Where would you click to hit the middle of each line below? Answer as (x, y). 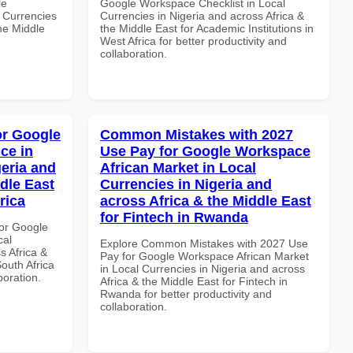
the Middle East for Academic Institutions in (207, 28)
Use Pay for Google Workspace (205, 151)
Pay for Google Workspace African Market (204, 256)
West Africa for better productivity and (193, 41)
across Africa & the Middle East (206, 201)
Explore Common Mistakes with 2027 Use (204, 243)
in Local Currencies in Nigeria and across (203, 268)
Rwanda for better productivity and (186, 294)
